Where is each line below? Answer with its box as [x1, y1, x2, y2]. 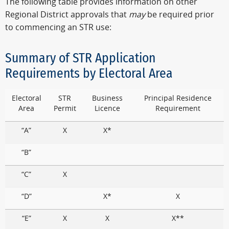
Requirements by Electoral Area [5, 65, 173, 82]
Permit [53, 104, 76, 113]
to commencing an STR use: [5, 22, 111, 32]
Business [91, 94, 123, 103]
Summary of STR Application [5, 50, 155, 66]
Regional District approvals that [5, 9, 129, 19]
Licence [94, 104, 120, 113]
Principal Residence [144, 94, 212, 103]
